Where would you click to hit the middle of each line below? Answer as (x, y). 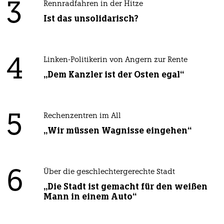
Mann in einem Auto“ (90, 197)
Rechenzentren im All (82, 116)
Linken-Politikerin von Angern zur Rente (115, 60)
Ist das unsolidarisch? (91, 19)
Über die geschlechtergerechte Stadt (109, 172)
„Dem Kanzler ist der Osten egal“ (113, 75)
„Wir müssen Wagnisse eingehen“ (117, 131)
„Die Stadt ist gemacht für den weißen (125, 187)
